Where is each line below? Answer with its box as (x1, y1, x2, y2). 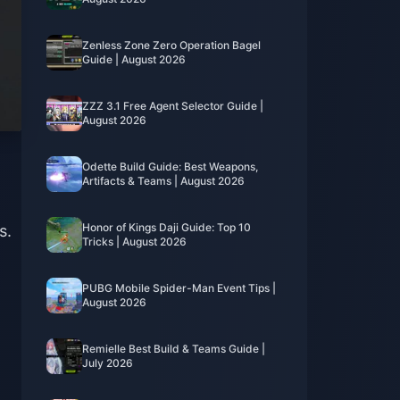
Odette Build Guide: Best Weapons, (82, 160, 258, 173)
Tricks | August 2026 (82, 235, 187, 248)
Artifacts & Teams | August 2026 (82, 174, 245, 187)
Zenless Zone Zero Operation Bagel (82, 38, 261, 52)
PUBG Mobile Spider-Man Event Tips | (82, 281, 276, 295)
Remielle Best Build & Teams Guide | (82, 342, 265, 355)
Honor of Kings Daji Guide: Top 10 (82, 221, 251, 234)
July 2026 (82, 356, 133, 370)
